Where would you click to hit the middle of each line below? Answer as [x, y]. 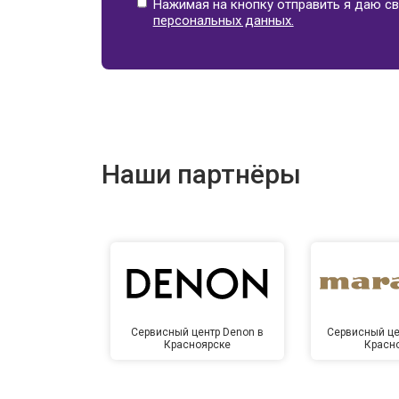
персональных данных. [223, 20]
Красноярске [198, 345]
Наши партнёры [201, 174]
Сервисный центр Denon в [198, 332]
